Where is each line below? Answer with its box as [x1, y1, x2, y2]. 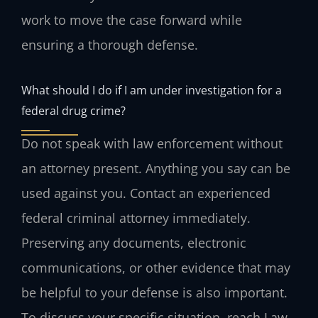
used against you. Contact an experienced [21, 185, 270, 202]
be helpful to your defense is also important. [21, 284, 287, 302]
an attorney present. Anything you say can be [21, 160, 290, 177]
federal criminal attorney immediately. [21, 209, 251, 227]
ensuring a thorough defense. [21, 35, 198, 53]
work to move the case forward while [21, 11, 242, 28]
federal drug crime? [21, 102, 126, 119]
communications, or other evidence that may [21, 259, 290, 277]
